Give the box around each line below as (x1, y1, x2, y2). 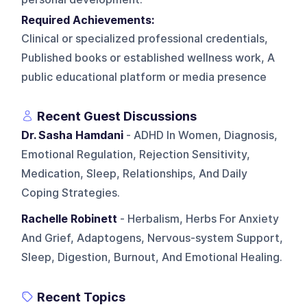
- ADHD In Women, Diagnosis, (123, 128, 278, 142)
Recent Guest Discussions (37, 108, 197, 123)
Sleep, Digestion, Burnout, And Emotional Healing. (21, 250, 283, 264)
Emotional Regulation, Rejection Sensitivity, (21, 147, 251, 161)
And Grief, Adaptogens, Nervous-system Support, (21, 231, 284, 245)
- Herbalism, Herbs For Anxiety (117, 212, 280, 225)
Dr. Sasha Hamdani (21, 128, 124, 142)
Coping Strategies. (21, 186, 121, 199)
